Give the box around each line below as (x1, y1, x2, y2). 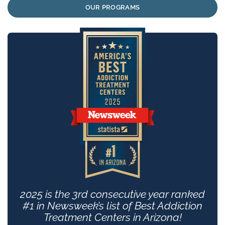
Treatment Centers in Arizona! (43, 210, 182, 223)
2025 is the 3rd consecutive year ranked (20, 187, 205, 200)
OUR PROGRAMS (85, 3, 140, 11)
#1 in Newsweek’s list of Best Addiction (23, 199, 202, 212)
